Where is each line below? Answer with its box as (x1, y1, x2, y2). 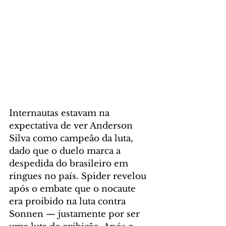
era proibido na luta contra (9, 196, 128, 207)
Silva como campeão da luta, (9, 133, 136, 144)
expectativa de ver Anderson (9, 120, 135, 131)
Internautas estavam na (9, 107, 112, 119)
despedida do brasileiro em (9, 158, 131, 169)
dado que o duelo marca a (9, 145, 123, 156)
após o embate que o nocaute (9, 183, 138, 194)
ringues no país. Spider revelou (9, 171, 149, 182)
